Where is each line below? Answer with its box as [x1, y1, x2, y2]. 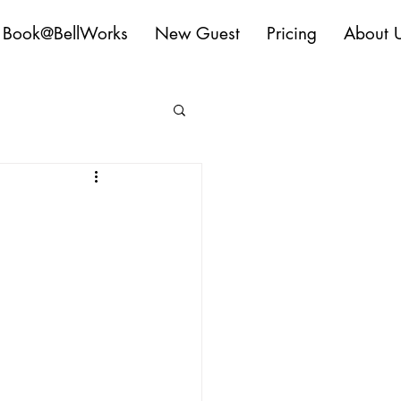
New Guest [155, 22, 240, 45]
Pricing [267, 22, 317, 45]
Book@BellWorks [3, 22, 128, 45]
